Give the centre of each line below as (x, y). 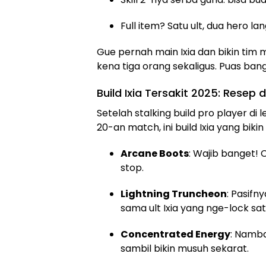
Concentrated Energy (175, 234)
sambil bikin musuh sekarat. (185, 248)
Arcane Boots (155, 153)
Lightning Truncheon (174, 194)
